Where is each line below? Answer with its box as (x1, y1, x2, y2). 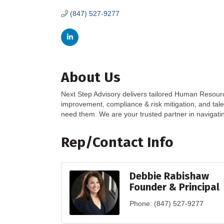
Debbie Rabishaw (129, 170, 209, 182)
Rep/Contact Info (61, 134, 173, 150)
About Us (61, 69, 120, 85)
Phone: (129, 199, 152, 207)
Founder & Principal (129, 181, 219, 193)
